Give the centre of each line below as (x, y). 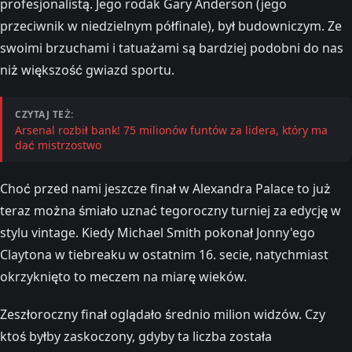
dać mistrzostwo (58, 145)
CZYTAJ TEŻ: (44, 114)
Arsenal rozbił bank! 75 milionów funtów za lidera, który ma (171, 130)
